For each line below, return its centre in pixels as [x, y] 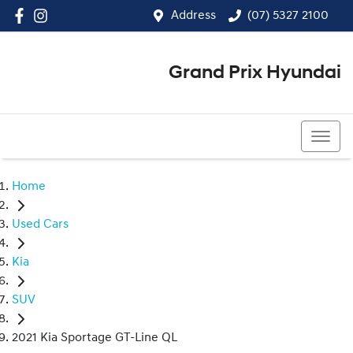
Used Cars [40, 225]
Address [193, 16]
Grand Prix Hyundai [255, 73]
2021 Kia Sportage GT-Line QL [95, 338]
